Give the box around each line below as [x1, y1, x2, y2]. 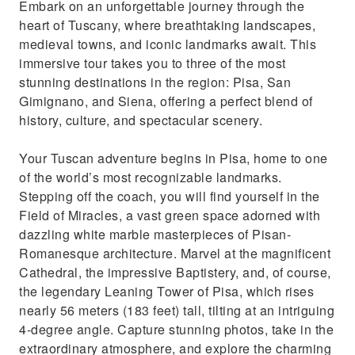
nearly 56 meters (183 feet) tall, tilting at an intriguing [19, 301, 334, 319]
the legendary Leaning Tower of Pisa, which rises [19, 282, 314, 300]
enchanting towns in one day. [44, 2, 225, 19]
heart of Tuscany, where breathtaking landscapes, [19, 16, 315, 34]
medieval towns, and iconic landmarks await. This [19, 35, 316, 53]
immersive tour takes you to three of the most [19, 54, 286, 72]
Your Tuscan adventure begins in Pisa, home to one [19, 149, 328, 167]
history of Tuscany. [44, 46, 159, 63]
